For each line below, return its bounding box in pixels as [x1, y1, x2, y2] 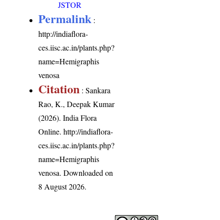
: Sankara [80, 85, 111, 96]
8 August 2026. [38, 181, 87, 192]
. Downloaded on [59, 167, 113, 178]
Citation [38, 80, 80, 98]
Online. [38, 126, 64, 137]
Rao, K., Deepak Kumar [38, 99, 115, 110]
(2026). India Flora [38, 112, 97, 123]
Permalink [38, 10, 92, 27]
